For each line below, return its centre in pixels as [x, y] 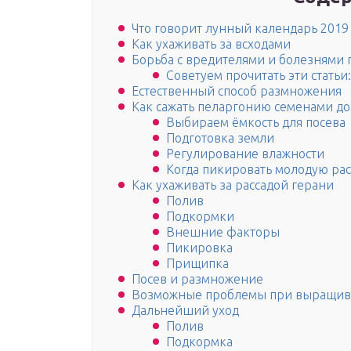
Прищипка [197, 264]
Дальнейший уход [185, 311]
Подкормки [200, 217]
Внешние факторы [223, 232]
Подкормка [199, 342]
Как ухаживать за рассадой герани [233, 185]
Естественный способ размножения [237, 91]
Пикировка [199, 248]
